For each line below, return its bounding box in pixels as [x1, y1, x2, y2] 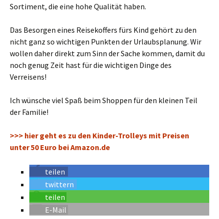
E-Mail [45, 205, 66, 215]
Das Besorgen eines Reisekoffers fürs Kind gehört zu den [10, 25, 197, 35]
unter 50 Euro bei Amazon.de [10, 142, 110, 152]
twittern [45, 179, 74, 189]
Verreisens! [10, 72, 46, 82]
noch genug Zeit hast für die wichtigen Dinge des [10, 60, 172, 70]
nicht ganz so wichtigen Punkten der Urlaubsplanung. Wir [10, 37, 201, 46]
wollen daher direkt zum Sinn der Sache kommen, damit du [10, 48, 205, 58]
